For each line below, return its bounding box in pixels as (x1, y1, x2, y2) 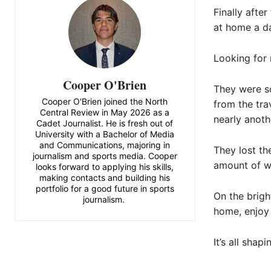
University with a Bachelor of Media (35, 128, 175, 139)
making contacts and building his (39, 172, 171, 183)
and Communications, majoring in (39, 139, 171, 150)
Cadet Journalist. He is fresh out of (36, 117, 174, 128)
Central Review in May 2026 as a (40, 106, 170, 117)
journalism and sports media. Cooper (32, 150, 177, 161)
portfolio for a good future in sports (35, 183, 174, 194)
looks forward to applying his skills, (36, 161, 174, 172)
